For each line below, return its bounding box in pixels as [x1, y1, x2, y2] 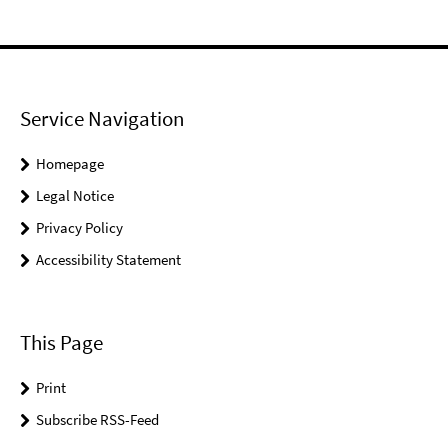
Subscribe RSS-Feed [36, 409, 159, 429]
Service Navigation [20, 105, 184, 133]
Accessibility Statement [36, 250, 181, 270]
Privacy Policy [36, 218, 123, 238]
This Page [20, 328, 103, 356]
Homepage [36, 154, 104, 174]
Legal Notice [36, 186, 114, 206]
